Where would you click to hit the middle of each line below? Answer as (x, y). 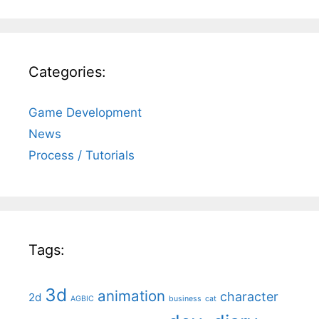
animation (131, 296)
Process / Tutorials (82, 156)
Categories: (67, 72)
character (249, 297)
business (185, 299)
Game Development (85, 113)
